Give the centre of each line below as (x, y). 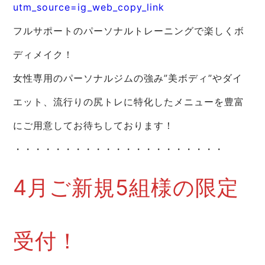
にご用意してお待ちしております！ (94, 125)
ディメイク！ (43, 54)
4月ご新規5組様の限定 (126, 187)
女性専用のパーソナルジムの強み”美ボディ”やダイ (128, 78)
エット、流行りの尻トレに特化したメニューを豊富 (129, 101)
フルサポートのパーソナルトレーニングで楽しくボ (129, 30)
